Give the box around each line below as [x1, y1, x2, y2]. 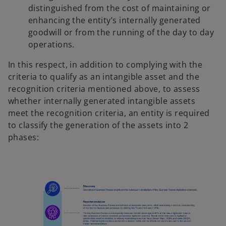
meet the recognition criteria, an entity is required [8, 107, 210, 119]
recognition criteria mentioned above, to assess [8, 83, 200, 94]
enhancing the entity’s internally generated [28, 15, 201, 26]
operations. [28, 39, 75, 50]
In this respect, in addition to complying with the [8, 59, 203, 70]
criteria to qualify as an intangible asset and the [8, 71, 200, 82]
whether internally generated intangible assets [8, 95, 196, 106]
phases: [8, 132, 39, 143]
